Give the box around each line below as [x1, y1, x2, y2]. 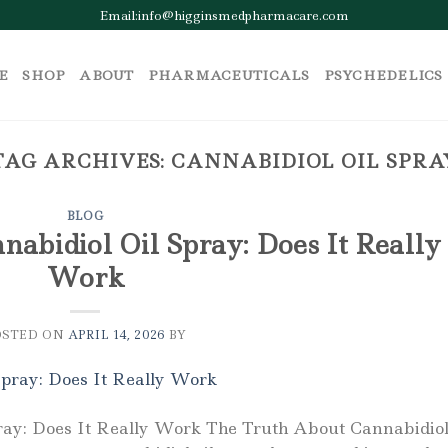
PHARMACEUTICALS [147, 66, 310, 84]
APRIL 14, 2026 [67, 326, 166, 343]
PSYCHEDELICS [323, 66, 443, 84]
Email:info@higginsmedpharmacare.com [99, 6, 349, 24]
